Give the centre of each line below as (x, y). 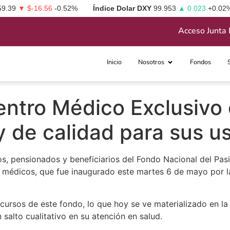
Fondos (200, 62)
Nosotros (151, 62)
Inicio (114, 62)
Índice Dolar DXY (122, 8)
